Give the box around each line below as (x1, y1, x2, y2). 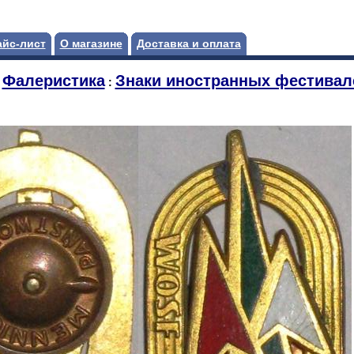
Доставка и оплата (136, 38, 241, 50)
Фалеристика (2, 72, 105, 89)
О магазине (59, 38, 122, 50)
